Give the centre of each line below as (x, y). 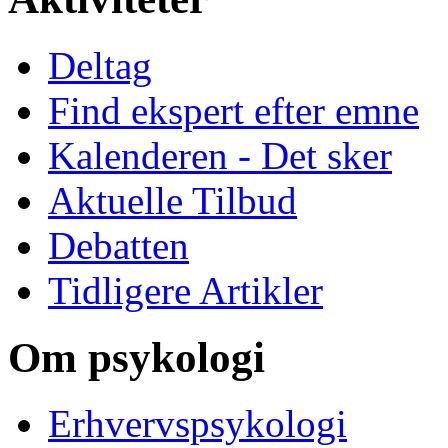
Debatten (118, 245)
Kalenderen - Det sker (220, 155)
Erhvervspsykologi (197, 424)
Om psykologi (136, 357)
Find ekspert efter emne (233, 110)
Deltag (100, 65)
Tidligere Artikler (185, 290)
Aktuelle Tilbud (172, 200)
